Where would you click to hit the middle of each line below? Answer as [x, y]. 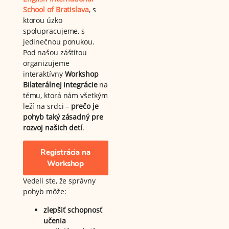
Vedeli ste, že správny [59, 180]
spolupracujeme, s [54, 31]
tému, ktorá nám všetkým [65, 95]
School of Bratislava [56, 9]
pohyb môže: [44, 191]
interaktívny [44, 74]
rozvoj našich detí [52, 127]
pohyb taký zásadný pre [63, 117]
